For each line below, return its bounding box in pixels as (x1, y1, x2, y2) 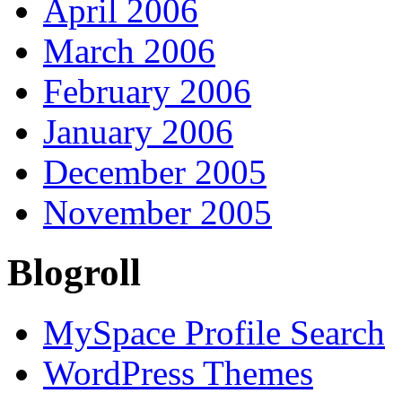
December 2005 (43, 153, 267, 192)
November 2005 (43, 193, 272, 232)
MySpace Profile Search (43, 313, 385, 353)
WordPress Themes (43, 354, 313, 393)
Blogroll (7, 251, 141, 294)
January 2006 (43, 112, 233, 152)
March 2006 (43, 31, 215, 71)
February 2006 (43, 72, 251, 111)
